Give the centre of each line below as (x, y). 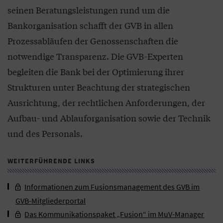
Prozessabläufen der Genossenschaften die (93, 41)
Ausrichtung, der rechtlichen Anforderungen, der (106, 103)
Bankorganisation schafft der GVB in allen (90, 25)
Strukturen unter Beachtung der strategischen (99, 87)
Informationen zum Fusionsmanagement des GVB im (112, 187)
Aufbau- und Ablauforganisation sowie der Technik (109, 118)
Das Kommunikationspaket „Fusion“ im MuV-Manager (114, 214)
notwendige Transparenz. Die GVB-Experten (95, 56)
